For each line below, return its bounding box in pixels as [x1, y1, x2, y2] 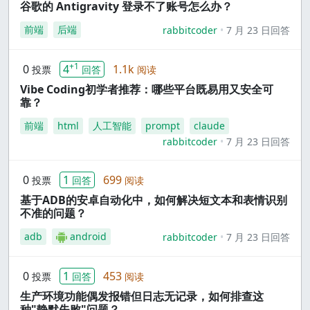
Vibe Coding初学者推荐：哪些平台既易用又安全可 [20, 82, 273, 97]
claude [194, 119, 225, 132]
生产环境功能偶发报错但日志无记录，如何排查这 [20, 289, 264, 304]
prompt [145, 119, 180, 132]
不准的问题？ [20, 206, 86, 221]
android [70, 230, 107, 243]
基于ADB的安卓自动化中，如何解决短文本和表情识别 [20, 192, 287, 208]
